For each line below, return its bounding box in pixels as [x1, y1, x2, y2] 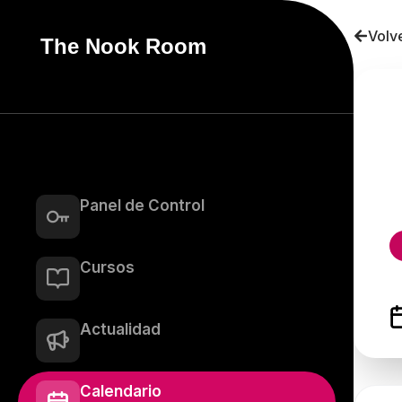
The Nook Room [40, 34, 206, 58]
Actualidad [80, 320, 161, 338]
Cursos [80, 258, 135, 276]
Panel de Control [80, 197, 205, 214]
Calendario [80, 382, 162, 400]
